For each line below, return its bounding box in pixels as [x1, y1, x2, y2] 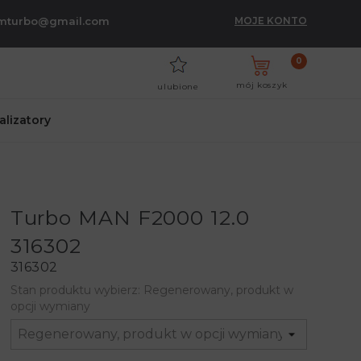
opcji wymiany [10, 299, 90, 313]
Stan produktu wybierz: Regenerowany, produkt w [10, 283, 293, 297]
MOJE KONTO [234, 15, 307, 27]
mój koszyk [236, 79, 288, 90]
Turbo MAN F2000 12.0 [10, 205, 250, 230]
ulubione [157, 81, 199, 92]
